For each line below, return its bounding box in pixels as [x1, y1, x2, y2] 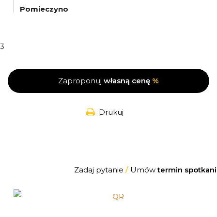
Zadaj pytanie [74, 165, 125, 175]
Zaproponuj [58, 76, 104, 86]
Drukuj [98, 108, 124, 117]
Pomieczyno [20, 4, 68, 14]
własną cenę [104, 76, 150, 86]
